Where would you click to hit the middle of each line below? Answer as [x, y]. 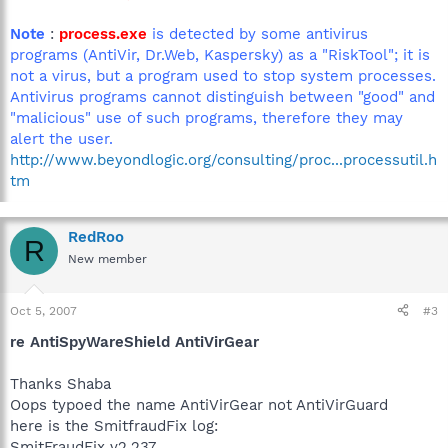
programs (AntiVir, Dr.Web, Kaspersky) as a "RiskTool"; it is [220, 55]
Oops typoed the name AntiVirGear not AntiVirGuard [199, 404]
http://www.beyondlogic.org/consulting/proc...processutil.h [223, 160]
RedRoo [96, 237]
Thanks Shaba [60, 383]
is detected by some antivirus [260, 34]
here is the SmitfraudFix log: [114, 425]
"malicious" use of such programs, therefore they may [206, 118]
